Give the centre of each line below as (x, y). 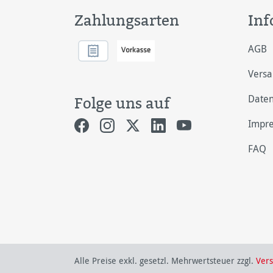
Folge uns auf (122, 103)
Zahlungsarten (127, 20)
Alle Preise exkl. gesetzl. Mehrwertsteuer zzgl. (165, 261)
